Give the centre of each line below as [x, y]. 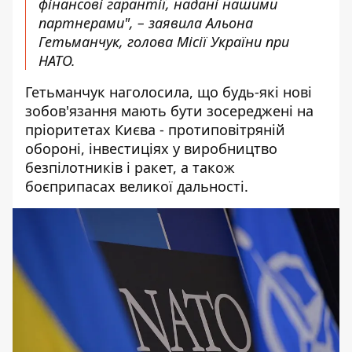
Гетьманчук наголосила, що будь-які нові [169, 92]
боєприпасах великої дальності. [137, 186]
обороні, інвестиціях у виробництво [151, 148]
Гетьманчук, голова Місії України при [164, 42]
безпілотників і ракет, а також [130, 167]
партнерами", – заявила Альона [146, 23]
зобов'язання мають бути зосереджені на [169, 111]
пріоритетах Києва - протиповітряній [155, 130]
